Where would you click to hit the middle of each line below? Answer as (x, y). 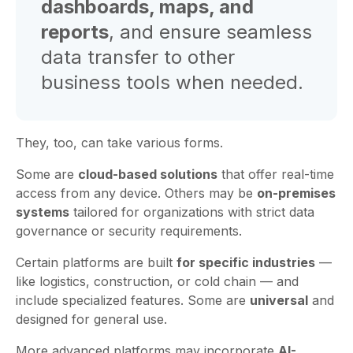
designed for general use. (91, 320)
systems (43, 212)
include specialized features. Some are (133, 301)
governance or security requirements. (131, 231)
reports (75, 32)
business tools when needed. (172, 83)
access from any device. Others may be (136, 193)
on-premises (296, 193)
